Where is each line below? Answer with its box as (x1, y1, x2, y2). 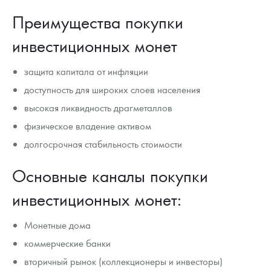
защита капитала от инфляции (24, 65, 149, 78)
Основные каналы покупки (12, 165, 208, 187)
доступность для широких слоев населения (24, 83, 201, 96)
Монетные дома (24, 218, 91, 232)
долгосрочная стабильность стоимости (24, 137, 183, 151)
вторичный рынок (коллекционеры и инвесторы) (24, 255, 223, 268)
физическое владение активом (24, 119, 152, 132)
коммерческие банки (24, 237, 111, 250)
